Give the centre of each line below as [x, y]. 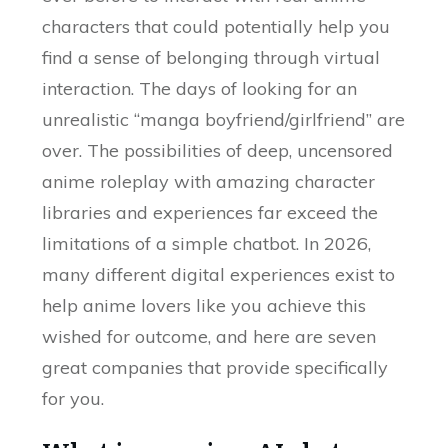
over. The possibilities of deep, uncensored [218, 151]
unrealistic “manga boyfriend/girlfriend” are [224, 120]
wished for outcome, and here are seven [209, 337]
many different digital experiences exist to [219, 275]
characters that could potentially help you [216, 27]
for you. [73, 399]
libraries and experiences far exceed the [210, 213]
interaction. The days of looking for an [200, 89]
